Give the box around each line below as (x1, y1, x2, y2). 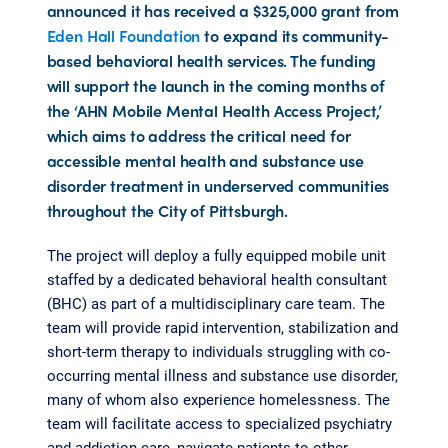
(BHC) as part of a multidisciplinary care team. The (46, 293, 385, 313)
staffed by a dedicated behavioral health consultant (46, 269, 387, 289)
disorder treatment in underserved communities (46, 174, 390, 197)
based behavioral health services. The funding (46, 49, 377, 72)
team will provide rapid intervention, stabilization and (46, 317, 398, 337)
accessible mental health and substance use (46, 149, 364, 172)
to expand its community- (200, 24, 390, 47)
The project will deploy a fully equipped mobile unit (46, 245, 386, 265)
